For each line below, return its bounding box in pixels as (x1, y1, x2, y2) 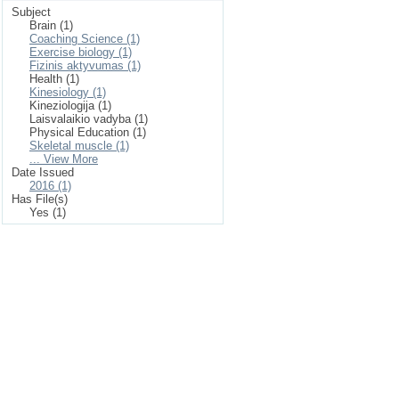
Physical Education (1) (29, 126, 146, 139)
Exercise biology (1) (29, 45, 132, 59)
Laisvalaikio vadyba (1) (29, 112, 148, 126)
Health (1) (29, 72, 79, 85)
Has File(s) (12, 192, 68, 206)
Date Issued (12, 166, 74, 179)
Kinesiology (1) (29, 85, 106, 99)
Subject (12, 5, 51, 19)
